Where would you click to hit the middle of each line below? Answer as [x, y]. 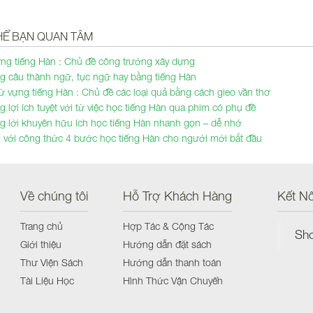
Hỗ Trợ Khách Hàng [177, 196]
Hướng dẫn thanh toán [172, 262]
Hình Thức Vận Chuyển [173, 281]
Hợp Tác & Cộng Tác [168, 226]
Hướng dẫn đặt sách [167, 244]
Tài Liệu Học [47, 281]
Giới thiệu [41, 244]
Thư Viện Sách [52, 262]
